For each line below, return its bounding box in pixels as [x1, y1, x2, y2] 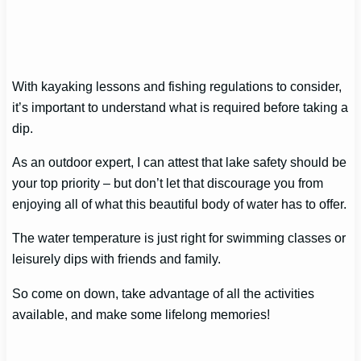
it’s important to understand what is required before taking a [12, 99, 349, 114]
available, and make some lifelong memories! [12, 306, 271, 322]
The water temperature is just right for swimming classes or [12, 230, 346, 246]
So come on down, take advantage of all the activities [12, 285, 315, 301]
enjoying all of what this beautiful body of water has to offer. [12, 197, 347, 212]
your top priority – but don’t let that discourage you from [12, 176, 324, 191]
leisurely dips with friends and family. [12, 251, 222, 267]
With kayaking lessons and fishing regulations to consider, [12, 78, 342, 93]
